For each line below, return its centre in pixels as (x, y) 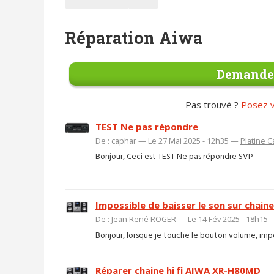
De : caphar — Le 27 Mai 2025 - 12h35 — (168, 140)
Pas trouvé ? (213, 104)
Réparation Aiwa (133, 37)
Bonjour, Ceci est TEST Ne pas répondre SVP (174, 157)
